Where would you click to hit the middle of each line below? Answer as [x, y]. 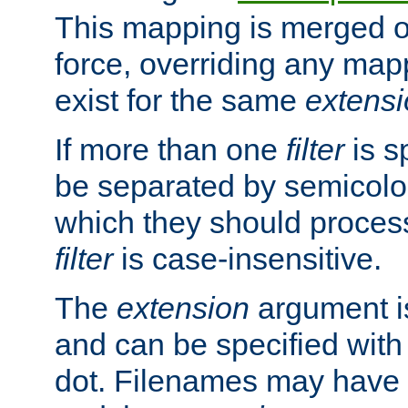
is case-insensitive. [247, 258]
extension [183, 307]
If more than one [170, 149]
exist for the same [180, 100]
